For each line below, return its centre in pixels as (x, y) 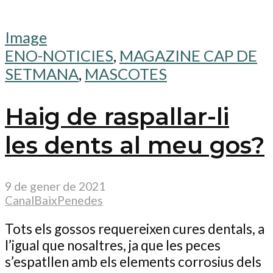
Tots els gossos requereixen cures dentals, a (135, 229)
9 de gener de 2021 (55, 186)
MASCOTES (126, 74)
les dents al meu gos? (135, 145)
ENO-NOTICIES (59, 56)
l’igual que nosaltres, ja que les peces (113, 246)
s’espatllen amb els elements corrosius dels (133, 262)
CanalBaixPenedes (54, 200)
